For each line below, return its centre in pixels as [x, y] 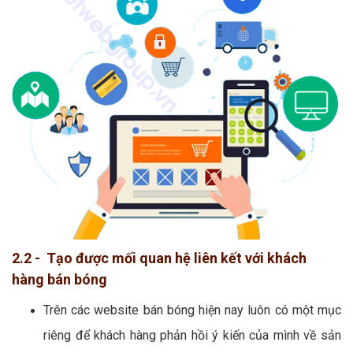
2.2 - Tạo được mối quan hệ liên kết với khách [159, 258]
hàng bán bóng [59, 279]
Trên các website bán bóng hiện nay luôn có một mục [192, 310]
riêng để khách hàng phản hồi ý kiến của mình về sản [192, 335]
